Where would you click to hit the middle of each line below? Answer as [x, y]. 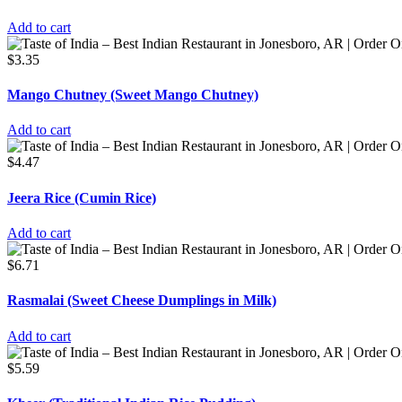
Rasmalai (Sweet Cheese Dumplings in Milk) [142, 301]
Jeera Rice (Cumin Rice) [82, 197]
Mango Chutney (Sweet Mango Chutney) [133, 95]
